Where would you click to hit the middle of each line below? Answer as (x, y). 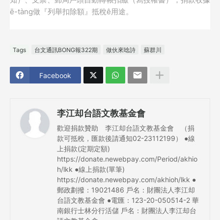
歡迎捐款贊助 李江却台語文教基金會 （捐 (126, 128)
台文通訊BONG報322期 (66, 50)
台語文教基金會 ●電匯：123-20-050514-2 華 (128, 200)
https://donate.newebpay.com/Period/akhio (127, 159)
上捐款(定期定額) (83, 149)
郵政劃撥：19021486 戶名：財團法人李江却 (126, 190)
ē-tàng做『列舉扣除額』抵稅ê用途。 (71, 12)
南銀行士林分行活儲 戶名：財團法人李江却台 (127, 211)
